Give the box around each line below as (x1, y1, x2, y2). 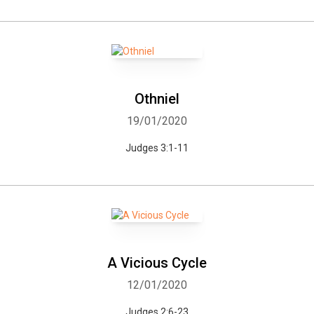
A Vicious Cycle (107, 254, 207, 271)
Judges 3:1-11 (125, 142, 189, 153)
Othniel (135, 90, 179, 107)
